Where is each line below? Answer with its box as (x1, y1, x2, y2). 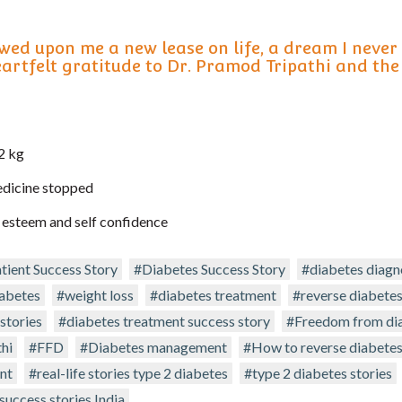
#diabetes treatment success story (58, 312, 270, 330)
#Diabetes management (80, 338, 227, 356)
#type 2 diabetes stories (244, 364, 392, 382)
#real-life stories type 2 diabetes (29, 364, 228, 382)
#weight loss (57, 286, 134, 304)
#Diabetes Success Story (134, 260, 285, 278)
